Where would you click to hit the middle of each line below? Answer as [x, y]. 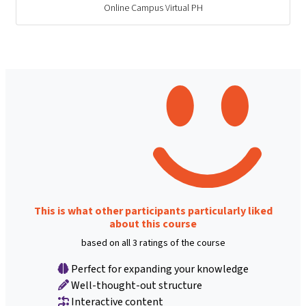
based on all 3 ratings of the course [153, 243]
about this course [153, 224]
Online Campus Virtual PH [153, 8]
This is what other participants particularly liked [153, 211]
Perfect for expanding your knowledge [158, 269]
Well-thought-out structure [135, 286]
